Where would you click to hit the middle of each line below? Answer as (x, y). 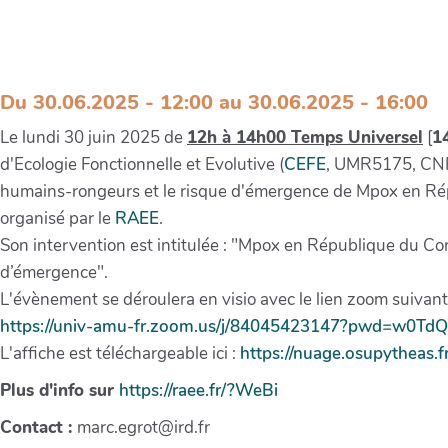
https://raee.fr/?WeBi (198, 390)
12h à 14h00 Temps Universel (305, 137)
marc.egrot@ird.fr (143, 427)
